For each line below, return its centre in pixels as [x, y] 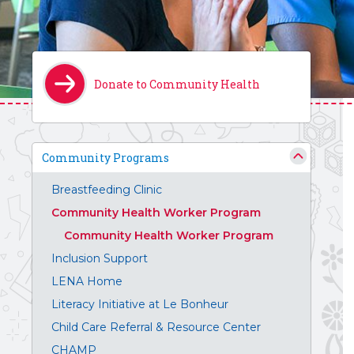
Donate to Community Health [177, 84]
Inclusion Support [100, 259]
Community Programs [105, 158]
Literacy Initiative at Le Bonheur [140, 305]
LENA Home [87, 282]
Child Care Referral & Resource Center [156, 328]
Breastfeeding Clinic [107, 190]
